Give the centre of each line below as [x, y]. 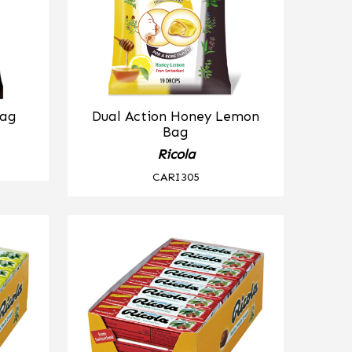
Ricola [176, 154]
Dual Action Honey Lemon [176, 116]
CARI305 [176, 176]
